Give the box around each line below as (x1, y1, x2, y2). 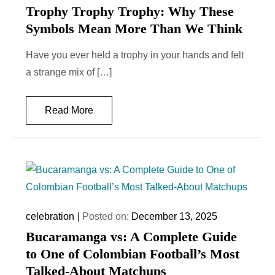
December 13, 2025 (131, 211, 218, 222)
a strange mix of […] (26, 67, 112, 78)
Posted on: (82, 211, 132, 222)
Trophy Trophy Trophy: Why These (26, 4, 234, 20)
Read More (45, 105, 94, 116)
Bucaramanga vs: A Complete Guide (26, 229, 238, 245)
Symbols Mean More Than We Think (26, 21, 243, 37)
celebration (26, 211, 75, 222)
